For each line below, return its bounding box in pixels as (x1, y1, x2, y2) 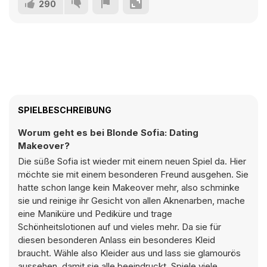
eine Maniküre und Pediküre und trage (18, 208, 172, 219)
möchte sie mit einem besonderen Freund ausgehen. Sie (18, 169, 249, 180)
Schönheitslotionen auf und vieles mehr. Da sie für (18, 221, 221, 232)
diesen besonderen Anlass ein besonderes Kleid (18, 234, 215, 246)
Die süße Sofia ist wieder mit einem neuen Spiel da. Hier (18, 156, 246, 167)
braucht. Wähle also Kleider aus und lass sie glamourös (18, 247, 241, 259)
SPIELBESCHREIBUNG (18, 105, 111, 115)
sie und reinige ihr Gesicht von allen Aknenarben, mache (18, 195, 245, 206)
